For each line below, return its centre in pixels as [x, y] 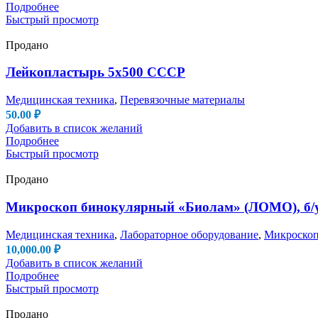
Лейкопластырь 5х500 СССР [95, 72]
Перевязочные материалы [182, 100]
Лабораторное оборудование [189, 234]
